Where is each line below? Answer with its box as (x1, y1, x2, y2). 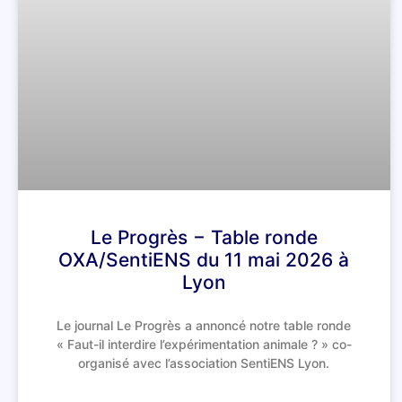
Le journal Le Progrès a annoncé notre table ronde (57, 318, 352, 334)
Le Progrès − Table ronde (90, 226, 318, 249)
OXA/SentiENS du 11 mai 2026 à (58, 249, 350, 272)
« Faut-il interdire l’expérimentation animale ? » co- (56, 336, 352, 353)
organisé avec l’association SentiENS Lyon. (78, 355, 330, 371)
